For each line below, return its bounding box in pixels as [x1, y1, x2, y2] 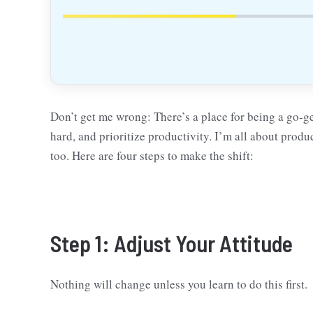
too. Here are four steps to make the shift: [50, 147, 254, 163]
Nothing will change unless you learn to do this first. [50, 276, 307, 293]
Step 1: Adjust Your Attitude [50, 229, 293, 256]
